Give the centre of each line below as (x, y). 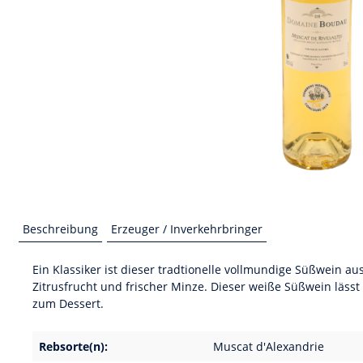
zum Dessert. (68, 303)
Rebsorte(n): (73, 346)
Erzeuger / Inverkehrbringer (187, 229)
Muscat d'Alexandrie (269, 346)
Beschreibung (60, 229)
